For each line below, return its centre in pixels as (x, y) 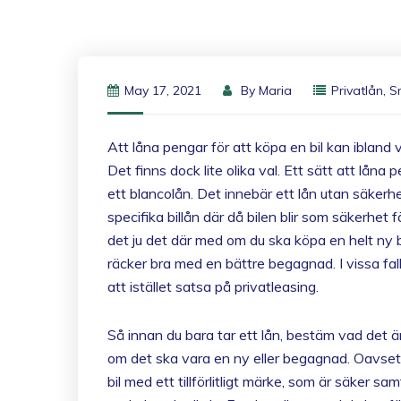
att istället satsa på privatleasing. (213, 286)
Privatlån (357, 90)
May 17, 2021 (163, 90)
